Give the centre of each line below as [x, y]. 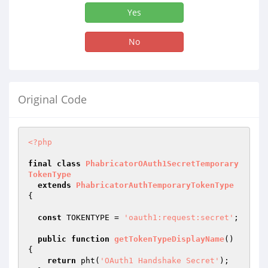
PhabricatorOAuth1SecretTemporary [162, 164]
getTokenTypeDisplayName [169, 239]
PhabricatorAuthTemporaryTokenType [155, 185]
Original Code [52, 99]
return [62, 261]
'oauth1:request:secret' [179, 217]
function [90, 239]
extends [54, 185]
